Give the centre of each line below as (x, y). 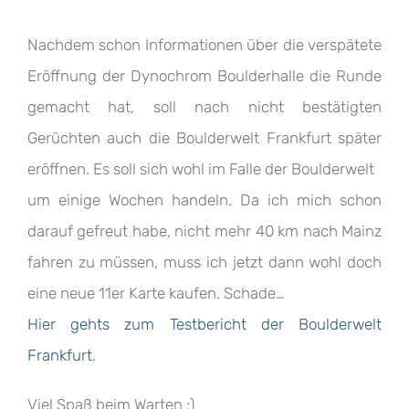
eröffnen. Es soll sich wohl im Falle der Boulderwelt (200, 169)
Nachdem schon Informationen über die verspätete (204, 45)
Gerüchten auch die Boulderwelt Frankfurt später (204, 138)
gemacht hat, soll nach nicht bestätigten (204, 107)
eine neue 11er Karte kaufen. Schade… (156, 293)
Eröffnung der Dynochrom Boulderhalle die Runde (204, 76)
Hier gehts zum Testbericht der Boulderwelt (204, 324)
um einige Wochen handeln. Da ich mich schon (204, 200)
